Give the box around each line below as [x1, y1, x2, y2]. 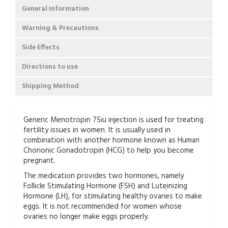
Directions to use [22, 61, 78, 73]
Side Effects [22, 41, 60, 53]
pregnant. [23, 154, 58, 167]
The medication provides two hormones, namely [23, 169, 184, 182]
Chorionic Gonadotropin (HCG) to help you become [23, 144, 194, 157]
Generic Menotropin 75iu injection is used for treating [23, 113, 204, 126]
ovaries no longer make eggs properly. [23, 210, 151, 223]
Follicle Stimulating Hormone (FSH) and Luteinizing [23, 180, 187, 192]
